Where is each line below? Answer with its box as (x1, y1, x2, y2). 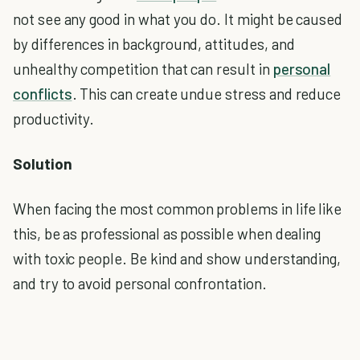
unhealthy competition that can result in (13, 59, 273, 78)
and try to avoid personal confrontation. (13, 274, 267, 293)
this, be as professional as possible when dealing (13, 224, 321, 243)
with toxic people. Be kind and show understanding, (13, 249, 342, 268)
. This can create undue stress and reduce (72, 84, 342, 103)
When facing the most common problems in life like (13, 199, 342, 219)
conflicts (13, 84, 72, 103)
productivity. (13, 108, 95, 128)
